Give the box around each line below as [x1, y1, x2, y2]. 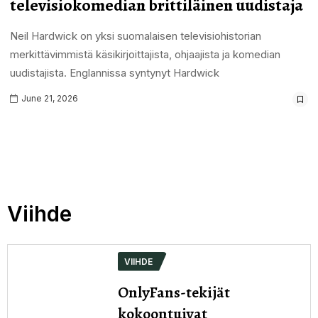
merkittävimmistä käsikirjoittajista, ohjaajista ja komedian [9, 47, 280, 61]
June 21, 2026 [18, 92, 78, 104]
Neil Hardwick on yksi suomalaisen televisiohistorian [9, 28, 261, 43]
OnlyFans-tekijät [118, 281, 230, 303]
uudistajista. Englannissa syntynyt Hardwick [9, 65, 219, 79]
